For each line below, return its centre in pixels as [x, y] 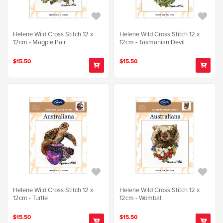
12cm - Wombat [141, 198]
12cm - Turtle [30, 198]
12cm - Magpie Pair [39, 42]
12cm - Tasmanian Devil [152, 42]
